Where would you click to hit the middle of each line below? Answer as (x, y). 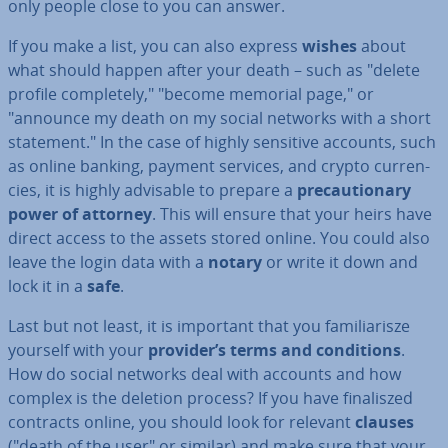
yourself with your (78, 350)
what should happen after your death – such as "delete (214, 70)
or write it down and (340, 262)
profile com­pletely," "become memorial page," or (191, 94)
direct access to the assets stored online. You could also (219, 238)
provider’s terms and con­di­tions (274, 350)
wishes (329, 46)
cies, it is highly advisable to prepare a (152, 190)
